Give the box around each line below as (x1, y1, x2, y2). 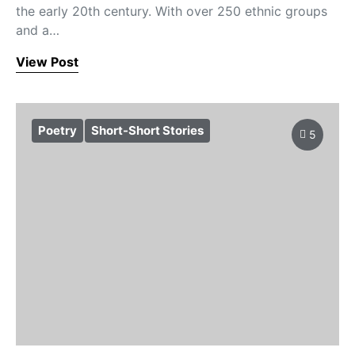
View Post (16, 54, 78, 70)
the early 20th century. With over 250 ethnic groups (16, 3, 327, 19)
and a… (16, 22, 59, 38)
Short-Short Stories (91, 123, 204, 138)
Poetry (38, 123, 77, 138)
